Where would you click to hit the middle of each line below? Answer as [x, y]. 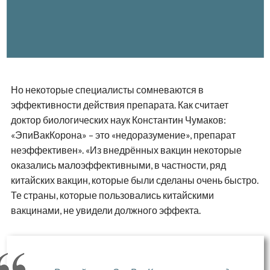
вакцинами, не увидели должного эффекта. [105, 210]
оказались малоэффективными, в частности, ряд [118, 165]
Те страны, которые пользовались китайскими [112, 195]
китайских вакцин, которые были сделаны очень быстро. [134, 180]
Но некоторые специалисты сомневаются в [107, 89]
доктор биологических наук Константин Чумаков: [118, 119]
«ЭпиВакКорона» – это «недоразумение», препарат [123, 134]
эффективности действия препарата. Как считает [119, 104]
